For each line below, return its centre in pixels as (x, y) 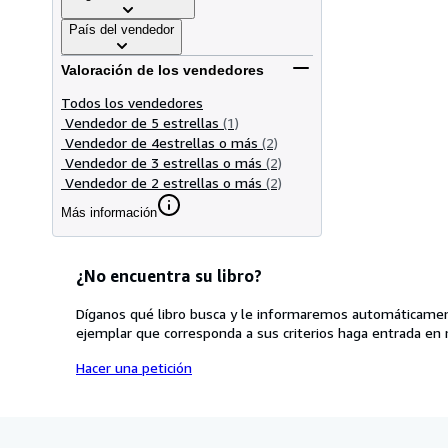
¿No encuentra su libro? (169, 275)
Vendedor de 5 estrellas (142, 122)
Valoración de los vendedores (162, 70)
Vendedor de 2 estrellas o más (163, 182)
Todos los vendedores (132, 102)
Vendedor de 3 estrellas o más (163, 162)
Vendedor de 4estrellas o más (161, 142)
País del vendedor (121, 29)
